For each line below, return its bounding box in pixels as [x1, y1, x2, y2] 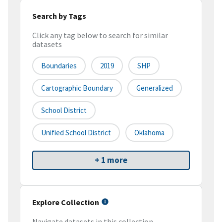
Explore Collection [32, 197, 99, 208]
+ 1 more [95, 155, 127, 166]
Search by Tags [32, 10, 86, 21]
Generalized [136, 83, 173, 93]
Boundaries [41, 61, 77, 71]
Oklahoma [134, 128, 165, 138]
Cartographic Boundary [41, 83, 113, 93]
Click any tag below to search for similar [32, 30, 168, 41]
